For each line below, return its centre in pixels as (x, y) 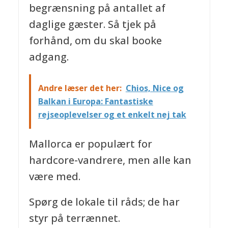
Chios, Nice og (154, 88)
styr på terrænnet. (74, 218)
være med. (54, 176)
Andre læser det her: (80, 88)
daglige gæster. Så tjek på (92, 24)
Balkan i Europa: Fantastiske (95, 102)
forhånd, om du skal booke (95, 41)
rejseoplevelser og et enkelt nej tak (112, 115)
